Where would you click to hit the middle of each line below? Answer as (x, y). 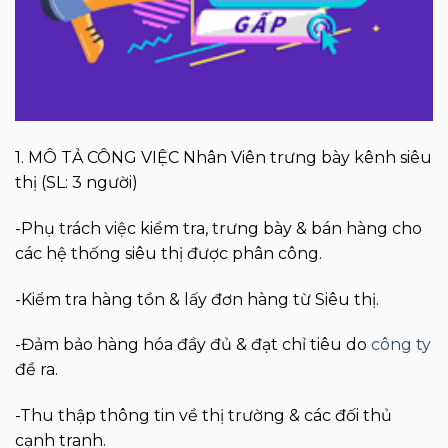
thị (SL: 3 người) (76, 183)
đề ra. (36, 370)
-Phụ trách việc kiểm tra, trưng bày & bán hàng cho (218, 228)
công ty (401, 345)
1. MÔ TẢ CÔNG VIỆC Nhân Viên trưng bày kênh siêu (223, 158)
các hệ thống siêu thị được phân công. (168, 253)
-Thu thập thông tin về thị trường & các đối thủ (203, 416)
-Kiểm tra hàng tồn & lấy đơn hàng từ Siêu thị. (197, 299)
